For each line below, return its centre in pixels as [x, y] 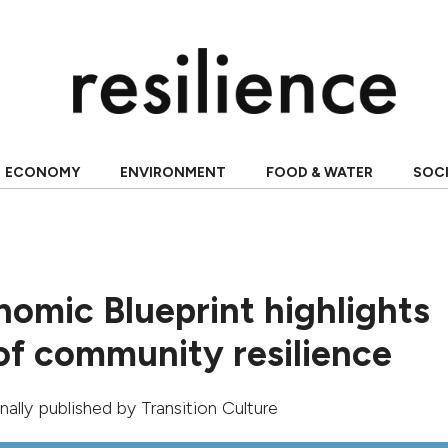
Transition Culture [209, 408]
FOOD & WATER [319, 172]
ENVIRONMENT [172, 172]
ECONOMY [42, 172]
